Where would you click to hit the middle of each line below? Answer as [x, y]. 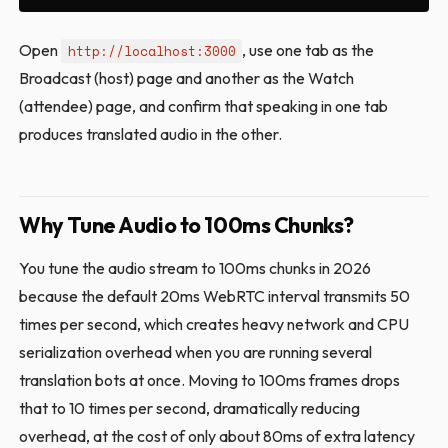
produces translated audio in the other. [151, 134]
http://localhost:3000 [151, 51]
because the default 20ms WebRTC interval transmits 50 [215, 296]
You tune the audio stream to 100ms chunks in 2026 [195, 268]
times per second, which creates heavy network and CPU [214, 324]
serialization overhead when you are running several [196, 352]
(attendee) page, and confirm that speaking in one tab [204, 106]
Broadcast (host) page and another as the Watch [187, 78]
